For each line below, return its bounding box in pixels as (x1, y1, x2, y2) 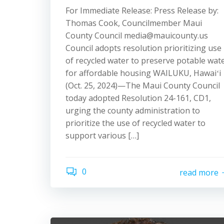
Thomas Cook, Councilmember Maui (65, 17, 202, 28)
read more (179, 166, 218, 178)
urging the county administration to (65, 105, 200, 116)
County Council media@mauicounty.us (65, 30, 208, 41)
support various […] (65, 130, 139, 141)
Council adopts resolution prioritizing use (65, 42, 221, 53)
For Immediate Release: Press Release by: (65, 5, 218, 16)
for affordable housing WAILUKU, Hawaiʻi (65, 67, 221, 78)
